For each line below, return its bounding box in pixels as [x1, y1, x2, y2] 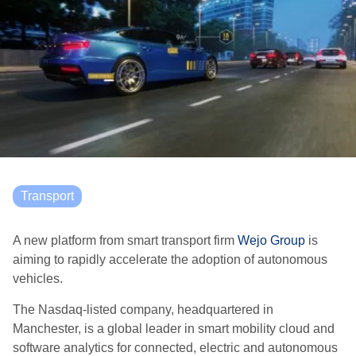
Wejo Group [238, 234, 305, 247]
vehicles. [13, 272, 63, 285]
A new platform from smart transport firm [13, 234, 238, 247]
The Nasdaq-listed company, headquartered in [13, 303, 273, 316]
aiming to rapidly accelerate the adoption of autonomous [13, 253, 327, 266]
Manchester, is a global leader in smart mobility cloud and [13, 322, 335, 335]
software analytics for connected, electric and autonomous [13, 341, 338, 354]
